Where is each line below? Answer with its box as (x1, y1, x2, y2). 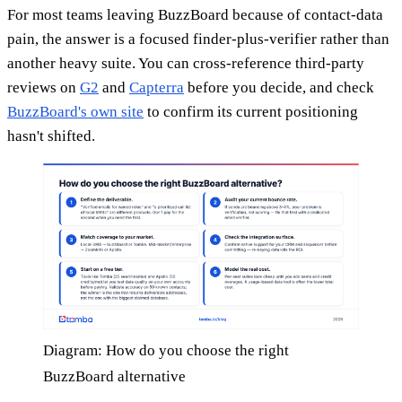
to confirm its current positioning (144, 102, 358, 120)
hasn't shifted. (7, 127, 95, 144)
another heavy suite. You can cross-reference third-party (7, 54, 364, 72)
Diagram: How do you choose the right (43, 341, 289, 359)
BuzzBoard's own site (7, 102, 144, 120)
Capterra (129, 78, 184, 96)
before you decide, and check (184, 78, 374, 96)
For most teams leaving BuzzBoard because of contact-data (7, 5, 383, 23)
